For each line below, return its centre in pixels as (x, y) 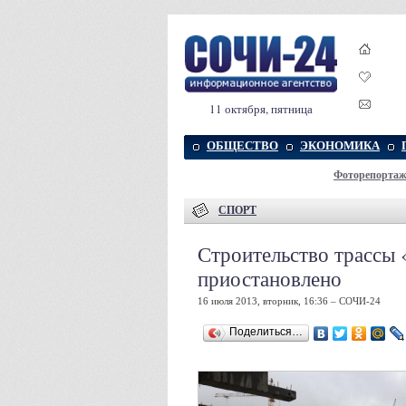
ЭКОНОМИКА (340, 145)
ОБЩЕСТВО (242, 145)
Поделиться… (266, 332)
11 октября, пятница (261, 109)
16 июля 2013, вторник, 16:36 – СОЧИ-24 (289, 301)
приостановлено (270, 278)
